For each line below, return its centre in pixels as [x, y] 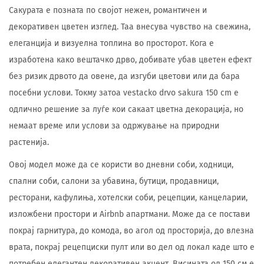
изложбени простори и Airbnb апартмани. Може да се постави [129, 214]
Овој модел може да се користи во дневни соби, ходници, [121, 165]
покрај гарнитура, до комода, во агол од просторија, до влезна [131, 231]
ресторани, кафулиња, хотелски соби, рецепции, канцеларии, [128, 198]
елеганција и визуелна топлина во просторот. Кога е [111, 43]
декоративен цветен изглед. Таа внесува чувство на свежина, [130, 27]
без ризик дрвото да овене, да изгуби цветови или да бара [124, 76]
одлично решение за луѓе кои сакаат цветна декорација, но [126, 109]
